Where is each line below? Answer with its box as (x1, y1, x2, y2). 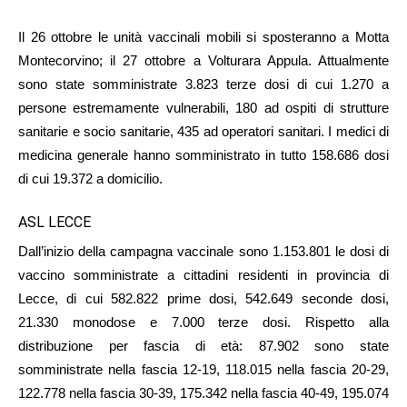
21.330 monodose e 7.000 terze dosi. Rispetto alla (18, 313, 389, 330)
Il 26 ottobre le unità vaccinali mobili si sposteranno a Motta (18, 28, 389, 45)
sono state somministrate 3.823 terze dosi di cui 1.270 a (18, 75, 389, 92)
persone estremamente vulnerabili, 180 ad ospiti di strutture (18, 99, 389, 115)
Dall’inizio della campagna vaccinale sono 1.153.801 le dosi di (18, 243, 389, 259)
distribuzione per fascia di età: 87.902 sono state (18, 337, 389, 353)
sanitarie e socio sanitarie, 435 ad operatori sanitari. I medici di (18, 123, 389, 139)
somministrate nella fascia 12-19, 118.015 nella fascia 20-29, (18, 361, 389, 377)
